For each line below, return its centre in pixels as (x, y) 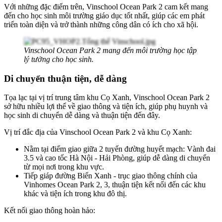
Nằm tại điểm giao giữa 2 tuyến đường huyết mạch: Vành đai (120, 149)
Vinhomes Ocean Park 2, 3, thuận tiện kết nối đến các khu (115, 185)
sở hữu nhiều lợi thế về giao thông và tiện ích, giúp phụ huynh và (106, 107)
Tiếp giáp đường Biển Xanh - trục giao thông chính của (111, 176)
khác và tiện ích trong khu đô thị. (75, 194)
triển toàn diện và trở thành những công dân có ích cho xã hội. (101, 25)
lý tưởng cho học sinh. (59, 59)
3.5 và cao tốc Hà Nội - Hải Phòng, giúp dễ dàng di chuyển (117, 158)
